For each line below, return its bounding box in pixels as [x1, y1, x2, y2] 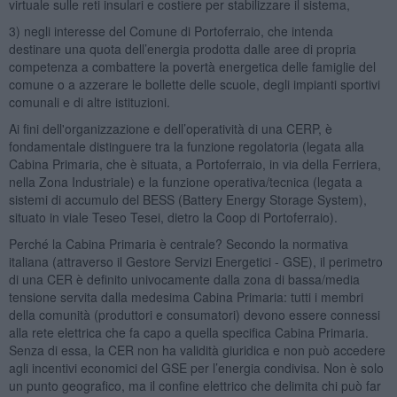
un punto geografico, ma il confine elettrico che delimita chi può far [8, 376, 381, 394]
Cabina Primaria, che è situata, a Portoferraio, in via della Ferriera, [8, 154, 381, 173]
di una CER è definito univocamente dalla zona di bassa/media [8, 269, 360, 288]
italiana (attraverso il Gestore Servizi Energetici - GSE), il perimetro [8, 252, 383, 270]
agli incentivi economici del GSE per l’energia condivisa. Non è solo [8, 358, 384, 377]
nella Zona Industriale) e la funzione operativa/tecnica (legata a [8, 172, 362, 191]
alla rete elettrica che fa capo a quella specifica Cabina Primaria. [8, 323, 369, 341]
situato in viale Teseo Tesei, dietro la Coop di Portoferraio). [8, 207, 338, 226]
